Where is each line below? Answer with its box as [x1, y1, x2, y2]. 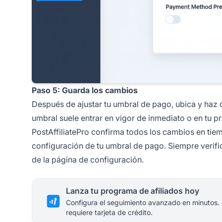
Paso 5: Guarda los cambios [32, 85, 138, 95]
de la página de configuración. [32, 154, 144, 165]
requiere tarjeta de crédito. [66, 208, 153, 217]
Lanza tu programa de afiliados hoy [66, 185, 199, 196]
